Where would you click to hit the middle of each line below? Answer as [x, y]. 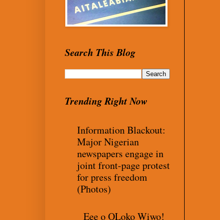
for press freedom [112, 177]
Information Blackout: [121, 130]
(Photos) [94, 189]
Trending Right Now [106, 100]
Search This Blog [100, 52]
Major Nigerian [108, 141]
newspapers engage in [120, 153]
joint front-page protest [124, 165]
